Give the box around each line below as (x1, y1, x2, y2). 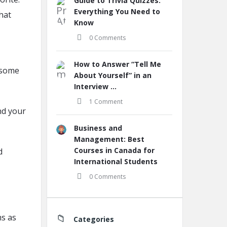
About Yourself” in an (74, 70, 152, 80)
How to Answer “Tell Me (74, 59, 161, 69)
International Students (74, 157, 158, 166)
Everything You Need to (74, 7, 160, 16)
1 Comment (89, 97, 123, 106)
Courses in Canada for (74, 145, 155, 155)
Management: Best (74, 134, 144, 144)
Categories (73, 214, 114, 224)
